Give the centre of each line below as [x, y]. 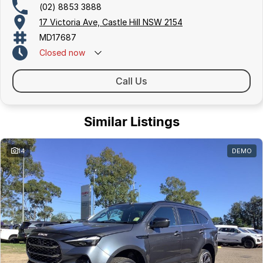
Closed [53, 53]
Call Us [131, 81]
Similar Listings [131, 121]
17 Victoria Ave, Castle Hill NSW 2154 [111, 22]
